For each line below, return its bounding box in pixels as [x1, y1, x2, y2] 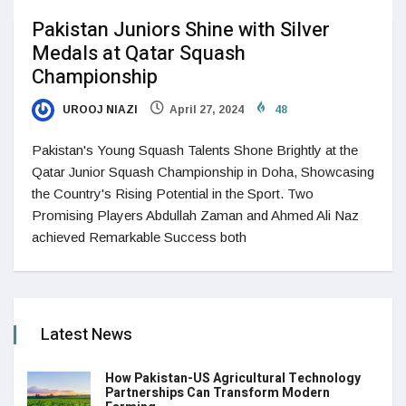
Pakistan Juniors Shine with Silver [32, 15, 330, 45]
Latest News [41, 323, 132, 348]
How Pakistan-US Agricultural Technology [105, 369, 361, 389]
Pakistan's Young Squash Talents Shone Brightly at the [32, 142, 358, 159]
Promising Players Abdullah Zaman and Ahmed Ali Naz [32, 208, 359, 224]
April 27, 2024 [169, 103, 244, 117]
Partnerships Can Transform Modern [105, 383, 330, 403]
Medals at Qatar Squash [32, 39, 246, 69]
